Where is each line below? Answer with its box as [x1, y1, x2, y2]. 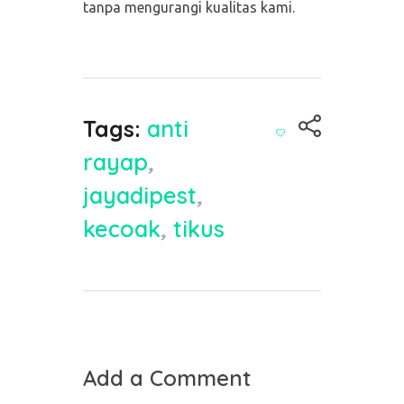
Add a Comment [82, 364, 251, 392]
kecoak [82, 215, 161, 243]
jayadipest [82, 181, 197, 210]
